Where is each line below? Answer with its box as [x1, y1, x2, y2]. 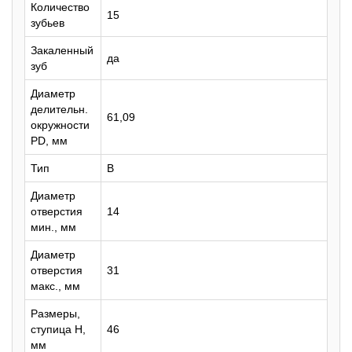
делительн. [31, 103, 88, 115]
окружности [31, 119, 90, 131]
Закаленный [31, 44, 93, 57]
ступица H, [31, 323, 86, 335]
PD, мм [31, 134, 68, 147]
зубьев [31, 16, 64, 29]
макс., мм [31, 280, 80, 292]
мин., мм [31, 221, 76, 233]
